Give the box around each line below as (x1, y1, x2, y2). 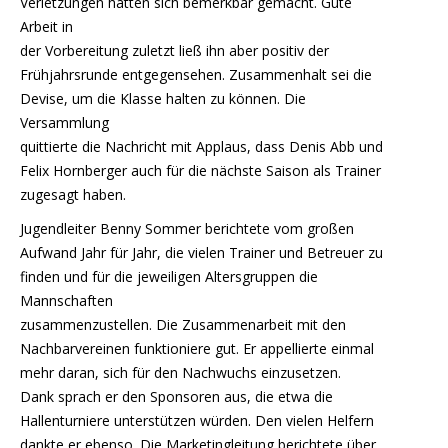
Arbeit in (20, 16, 73, 36)
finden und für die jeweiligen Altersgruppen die (20, 266, 318, 286)
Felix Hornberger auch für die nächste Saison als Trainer (20, 160, 381, 180)
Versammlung (20, 112, 109, 132)
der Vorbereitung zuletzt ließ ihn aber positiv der (20, 40, 329, 60)
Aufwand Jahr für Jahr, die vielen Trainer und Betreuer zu (20, 242, 383, 262)
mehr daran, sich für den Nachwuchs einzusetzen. (20, 362, 341, 382)
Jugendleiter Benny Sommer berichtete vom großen (20, 218, 354, 238)
